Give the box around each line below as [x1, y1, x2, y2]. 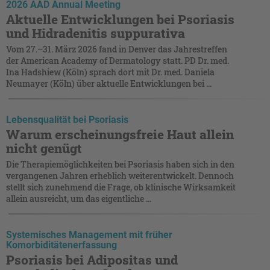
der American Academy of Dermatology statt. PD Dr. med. [6, 54, 229, 66]
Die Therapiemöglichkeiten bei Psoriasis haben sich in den [6, 158, 234, 170]
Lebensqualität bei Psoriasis [6, 113, 128, 125]
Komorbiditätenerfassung [6, 239, 117, 251]
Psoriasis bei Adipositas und [6, 251, 178, 268]
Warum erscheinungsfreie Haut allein [6, 125, 234, 143]
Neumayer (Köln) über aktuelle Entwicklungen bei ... [6, 77, 212, 89]
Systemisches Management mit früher [6, 228, 172, 240]
